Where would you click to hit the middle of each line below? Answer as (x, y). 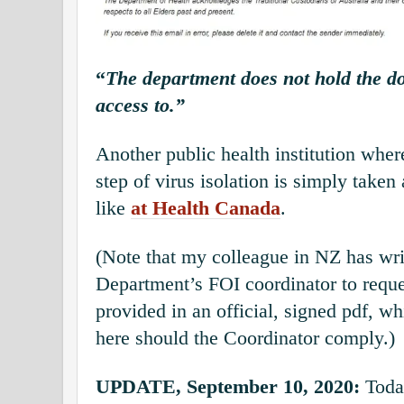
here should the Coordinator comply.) (245, 338)
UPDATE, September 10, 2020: (228, 386)
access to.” (140, 105)
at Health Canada (206, 208)
